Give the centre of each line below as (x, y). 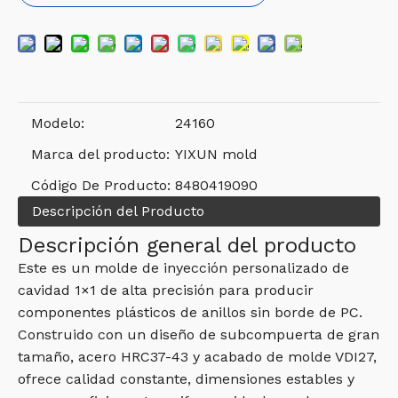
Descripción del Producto (118, 211)
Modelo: (58, 123)
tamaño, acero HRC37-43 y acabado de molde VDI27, (197, 357)
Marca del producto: (100, 154)
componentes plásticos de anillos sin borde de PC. (190, 312)
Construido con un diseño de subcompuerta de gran (199, 334)
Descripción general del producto (187, 245)
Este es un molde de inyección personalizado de (183, 268)
